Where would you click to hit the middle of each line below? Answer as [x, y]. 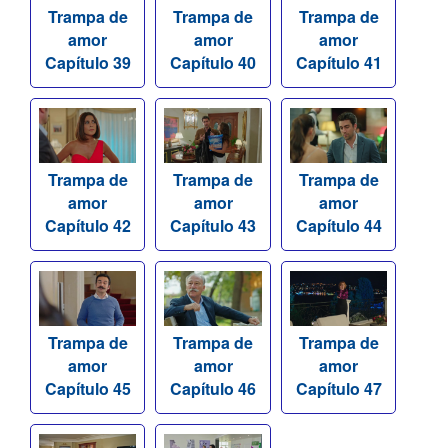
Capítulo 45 [87, 388]
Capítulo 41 [338, 63]
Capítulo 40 [213, 63]
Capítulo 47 [338, 388]
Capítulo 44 [338, 226]
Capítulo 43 [213, 226]
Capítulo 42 [87, 226]
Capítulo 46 [213, 388]
